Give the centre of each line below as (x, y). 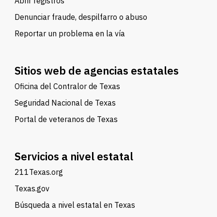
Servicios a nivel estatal (74, 156)
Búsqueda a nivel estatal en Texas (75, 205)
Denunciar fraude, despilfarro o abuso (81, 17)
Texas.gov (32, 188)
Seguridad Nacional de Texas (65, 103)
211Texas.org (39, 172)
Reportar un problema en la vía (70, 33)
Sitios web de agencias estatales (97, 70)
